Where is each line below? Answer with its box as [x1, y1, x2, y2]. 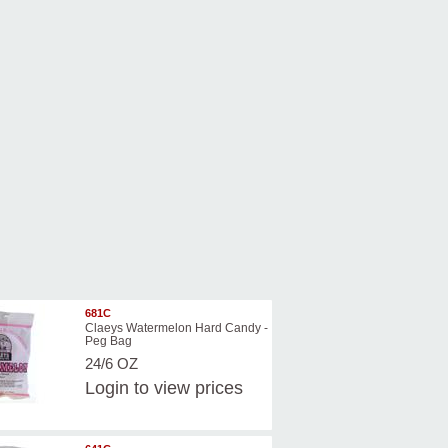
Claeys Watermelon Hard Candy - [84, 321, 268, 336]
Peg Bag [84, 334, 132, 349]
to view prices [128, 378, 243, 399]
